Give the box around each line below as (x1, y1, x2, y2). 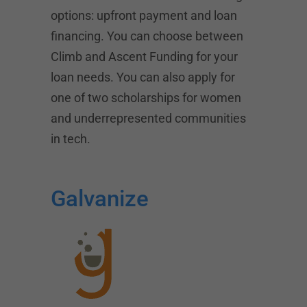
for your (193, 49, 238, 64)
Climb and (51, 49, 108, 64)
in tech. (51, 132, 90, 146)
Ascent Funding (108, 49, 193, 64)
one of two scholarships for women (51, 90, 241, 105)
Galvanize (51, 185, 149, 212)
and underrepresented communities (51, 111, 246, 125)
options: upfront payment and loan (51, 8, 237, 23)
